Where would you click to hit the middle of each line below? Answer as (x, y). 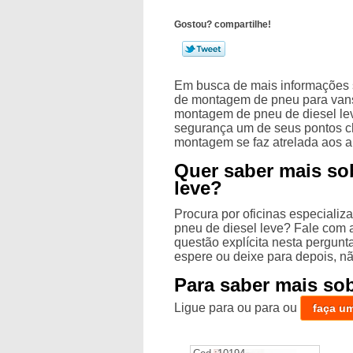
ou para (260, 308)
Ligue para (206, 308)
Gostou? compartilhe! (223, 25)
